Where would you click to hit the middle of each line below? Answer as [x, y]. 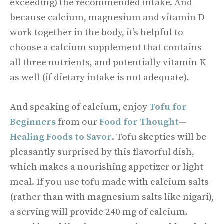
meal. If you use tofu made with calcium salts [109, 182]
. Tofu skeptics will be [159, 137]
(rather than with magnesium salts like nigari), [112, 197]
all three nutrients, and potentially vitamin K [108, 63]
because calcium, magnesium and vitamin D [107, 18]
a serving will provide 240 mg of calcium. [99, 212]
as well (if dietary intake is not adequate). [99, 78]
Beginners [33, 122]
